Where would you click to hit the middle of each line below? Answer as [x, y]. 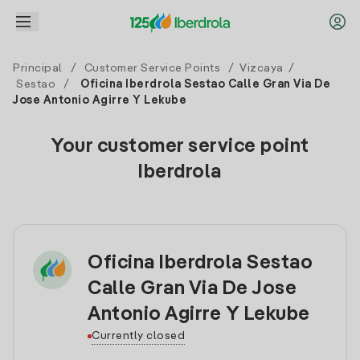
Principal [38, 68]
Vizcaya [262, 68]
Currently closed [138, 336]
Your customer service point [180, 147]
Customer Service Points [152, 68]
